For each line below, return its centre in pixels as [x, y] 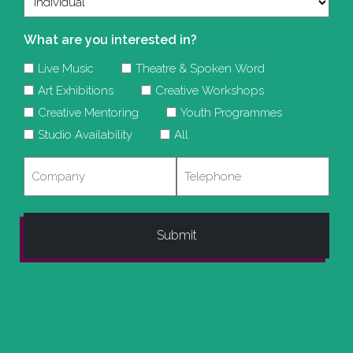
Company [52, 166]
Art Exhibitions [76, 90]
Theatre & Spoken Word [200, 68]
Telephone [208, 166]
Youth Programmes [231, 112]
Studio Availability [85, 134]
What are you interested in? [110, 40]
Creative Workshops [210, 90]
